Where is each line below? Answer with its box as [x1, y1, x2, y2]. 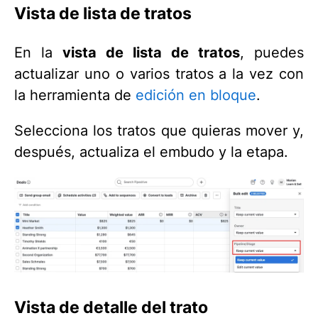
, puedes [240, 43, 304, 61]
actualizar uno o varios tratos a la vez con [14, 65, 304, 82]
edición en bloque [136, 86, 256, 104]
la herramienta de [14, 86, 136, 104]
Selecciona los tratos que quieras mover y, [14, 121, 304, 139]
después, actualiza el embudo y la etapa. [14, 143, 288, 160]
